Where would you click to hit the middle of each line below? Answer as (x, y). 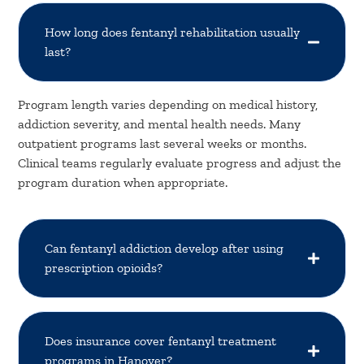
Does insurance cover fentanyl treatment (161, 340)
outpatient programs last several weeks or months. (162, 143)
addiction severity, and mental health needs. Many (160, 123)
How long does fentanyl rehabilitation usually (173, 32)
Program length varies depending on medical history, (168, 104)
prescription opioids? (104, 267)
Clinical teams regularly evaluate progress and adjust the (180, 162)
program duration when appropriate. (123, 182)
